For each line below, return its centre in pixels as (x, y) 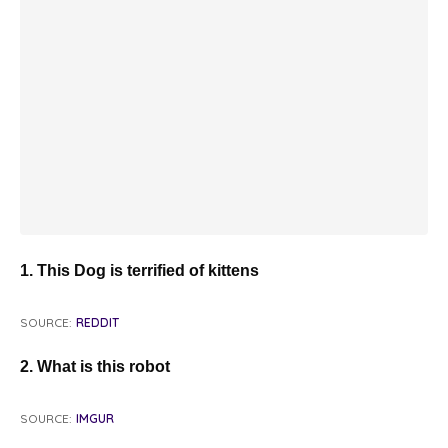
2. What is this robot (95, 367)
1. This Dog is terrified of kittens (139, 271)
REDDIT (97, 323)
